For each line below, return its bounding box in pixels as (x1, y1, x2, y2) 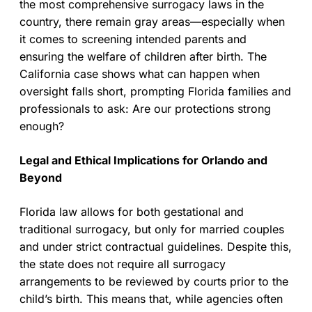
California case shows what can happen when (19, 66, 260, 81)
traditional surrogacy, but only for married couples (19, 221, 284, 236)
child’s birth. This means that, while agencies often (19, 291, 283, 306)
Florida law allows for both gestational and (19, 204, 244, 219)
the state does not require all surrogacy (19, 256, 226, 271)
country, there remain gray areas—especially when (19, 14, 285, 29)
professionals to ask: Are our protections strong (19, 101, 271, 116)
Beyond (19, 170, 62, 185)
